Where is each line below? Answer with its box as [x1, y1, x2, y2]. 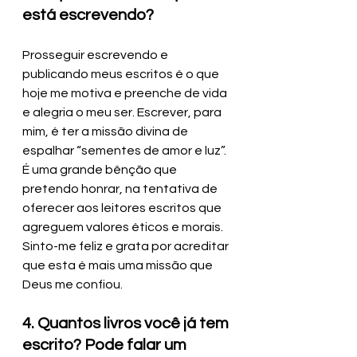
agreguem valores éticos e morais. [22, 220, 226, 233]
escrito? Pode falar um [22, 336, 190, 353]
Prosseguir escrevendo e [22, 48, 171, 61]
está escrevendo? [22, 6, 154, 23]
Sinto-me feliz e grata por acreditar [22, 239, 231, 253]
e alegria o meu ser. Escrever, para [22, 105, 224, 119]
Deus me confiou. [22, 277, 123, 291]
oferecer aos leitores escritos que [22, 201, 224, 214]
